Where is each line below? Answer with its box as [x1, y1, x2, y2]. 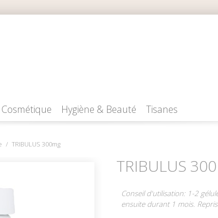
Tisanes [146, 102, 178, 116]
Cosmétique [1, 102, 52, 116]
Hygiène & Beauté [61, 102, 136, 116]
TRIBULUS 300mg [12, 139, 60, 148]
